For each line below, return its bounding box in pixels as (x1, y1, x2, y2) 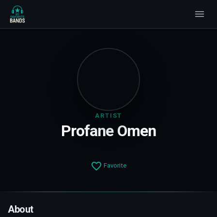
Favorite (102, 162, 126, 170)
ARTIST (95, 112, 122, 119)
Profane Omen (61, 122, 156, 140)
